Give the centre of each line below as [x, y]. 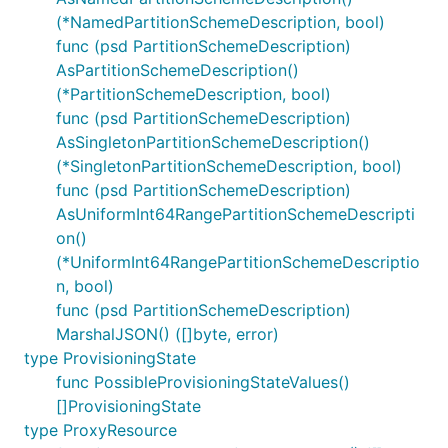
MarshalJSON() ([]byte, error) [167, 334]
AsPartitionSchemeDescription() [177, 70]
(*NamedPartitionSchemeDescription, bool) [220, 22]
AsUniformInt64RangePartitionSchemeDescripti [235, 214]
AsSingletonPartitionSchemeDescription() [213, 142]
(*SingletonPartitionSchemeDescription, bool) [229, 166]
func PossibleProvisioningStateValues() [203, 382]
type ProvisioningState [110, 358]
